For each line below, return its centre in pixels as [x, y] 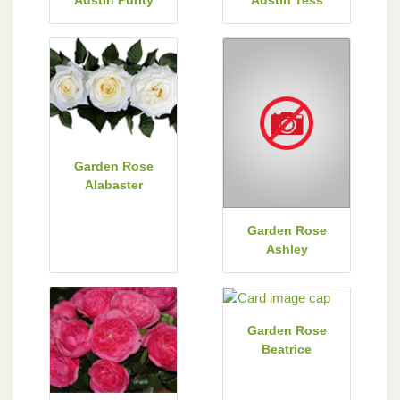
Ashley [287, 249]
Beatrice [287, 349]
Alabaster [113, 184]
